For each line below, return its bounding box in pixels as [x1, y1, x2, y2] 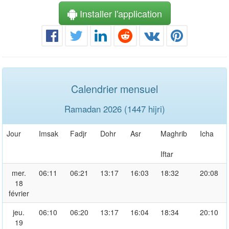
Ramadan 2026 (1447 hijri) [64, 102, 165, 115]
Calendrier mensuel [71, 81, 158, 96]
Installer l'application [77, 6, 162, 20]
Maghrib [161, 128, 187, 139]
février [8, 188, 29, 198]
